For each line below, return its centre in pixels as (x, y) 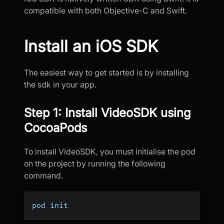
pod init (50, 206)
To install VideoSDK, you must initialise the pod (110, 152)
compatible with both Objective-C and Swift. (105, 11)
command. (43, 176)
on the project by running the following (95, 164)
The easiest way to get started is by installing (106, 73)
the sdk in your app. (60, 85)
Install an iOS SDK (91, 46)
